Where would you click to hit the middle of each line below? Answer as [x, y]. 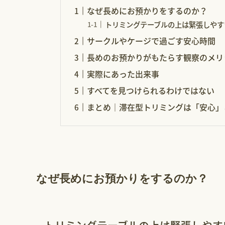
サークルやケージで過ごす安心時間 [151, 40]
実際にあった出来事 [123, 74]
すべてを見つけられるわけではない [151, 90]
